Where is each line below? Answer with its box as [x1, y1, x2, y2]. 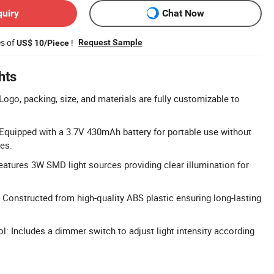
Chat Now [162, 7, 204, 20]
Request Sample [78, 37, 143, 47]
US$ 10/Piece [17, 37, 69, 48]
